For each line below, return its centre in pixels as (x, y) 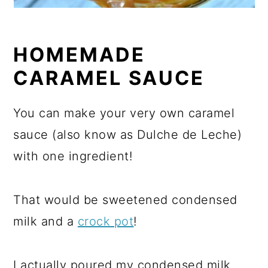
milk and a (45, 221)
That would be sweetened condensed (125, 200)
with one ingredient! (73, 156)
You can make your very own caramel (124, 113)
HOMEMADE (80, 55)
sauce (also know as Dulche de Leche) (128, 135)
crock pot (106, 221)
